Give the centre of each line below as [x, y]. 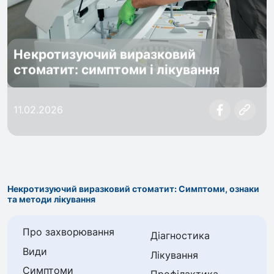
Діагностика [180, 235]
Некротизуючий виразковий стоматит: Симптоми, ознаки [133, 189]
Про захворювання [69, 232]
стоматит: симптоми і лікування [117, 70]
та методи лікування [51, 199]
